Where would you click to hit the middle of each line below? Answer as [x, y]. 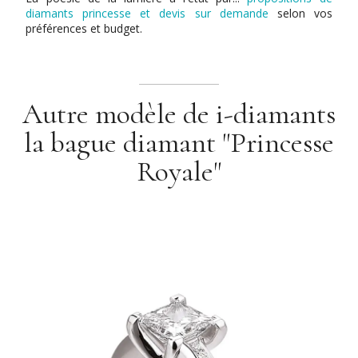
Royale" [179, 171]
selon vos [304, 13]
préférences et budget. [84, 28]
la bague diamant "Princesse [179, 142]
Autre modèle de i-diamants [179, 113]
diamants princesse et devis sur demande [151, 13]
